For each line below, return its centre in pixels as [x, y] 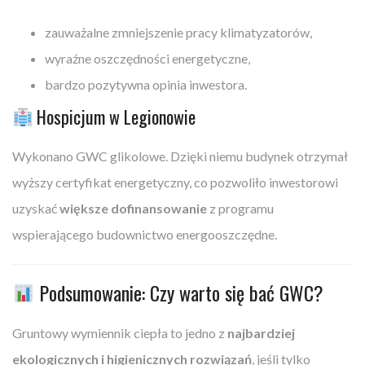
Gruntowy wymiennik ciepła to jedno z [120, 332]
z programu [240, 208]
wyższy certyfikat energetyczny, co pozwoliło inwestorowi [175, 182]
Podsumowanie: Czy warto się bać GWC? [179, 292]
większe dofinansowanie [133, 208]
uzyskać [36, 208]
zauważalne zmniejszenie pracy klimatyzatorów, [178, 32]
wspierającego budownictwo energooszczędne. [145, 234]
